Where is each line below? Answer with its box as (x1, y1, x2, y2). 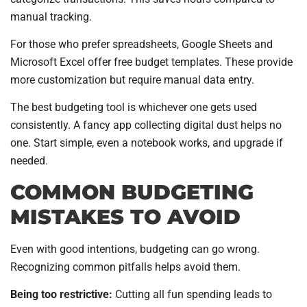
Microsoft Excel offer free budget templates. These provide (10, 56, 293, 69)
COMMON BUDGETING (10, 179, 254, 205)
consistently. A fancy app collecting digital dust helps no (10, 119, 282, 132)
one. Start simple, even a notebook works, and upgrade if (10, 136, 283, 150)
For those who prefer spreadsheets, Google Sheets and (10, 38, 273, 51)
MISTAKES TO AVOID (10, 204, 241, 230)
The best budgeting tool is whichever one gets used (10, 101, 257, 114)
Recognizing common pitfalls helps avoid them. (10, 260, 241, 273)
